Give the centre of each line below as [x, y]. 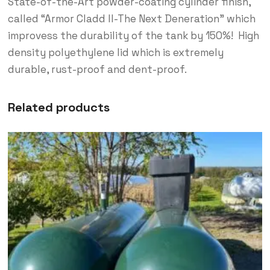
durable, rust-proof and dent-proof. [97, 70]
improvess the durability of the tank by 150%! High [133, 36]
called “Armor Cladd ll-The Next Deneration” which [131, 19]
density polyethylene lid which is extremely [115, 53]
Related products [58, 108]
